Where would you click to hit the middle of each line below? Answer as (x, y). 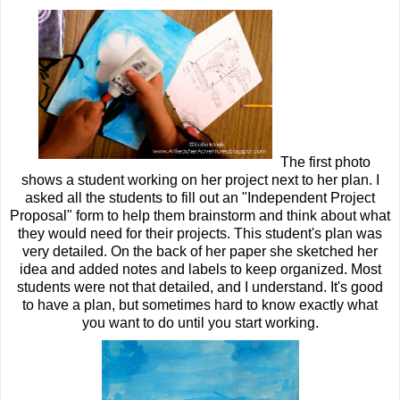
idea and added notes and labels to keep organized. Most (200, 269)
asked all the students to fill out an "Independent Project (200, 198)
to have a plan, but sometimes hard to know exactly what (200, 305)
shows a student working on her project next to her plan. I (200, 180)
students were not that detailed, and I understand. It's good (200, 287)
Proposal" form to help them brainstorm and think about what (200, 216)
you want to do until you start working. (200, 323)
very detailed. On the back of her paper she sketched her (200, 251)
